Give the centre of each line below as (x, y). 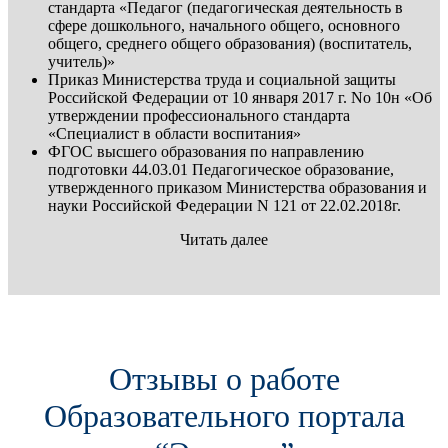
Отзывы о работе (224, 378)
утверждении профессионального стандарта (199, 115)
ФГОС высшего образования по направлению (206, 151)
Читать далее (224, 239)
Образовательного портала (224, 415)
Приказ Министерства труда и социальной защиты (222, 79)
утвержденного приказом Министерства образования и (237, 187)
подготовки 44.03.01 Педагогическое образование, (221, 169)
